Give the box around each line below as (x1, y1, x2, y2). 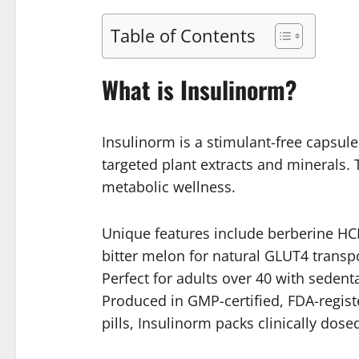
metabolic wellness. (101, 176, 236, 196)
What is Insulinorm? (101, 71, 296, 107)
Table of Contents (110, 23, 255, 47)
